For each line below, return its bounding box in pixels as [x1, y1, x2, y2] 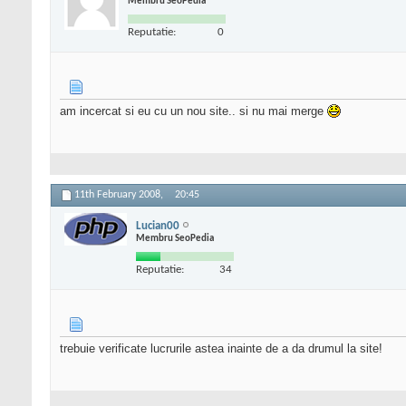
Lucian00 [136, 219, 179, 232]
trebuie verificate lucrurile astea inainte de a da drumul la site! [60, 342, 382, 356]
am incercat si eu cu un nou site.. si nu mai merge [60, 104, 327, 119]
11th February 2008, [74, 189, 166, 201]
